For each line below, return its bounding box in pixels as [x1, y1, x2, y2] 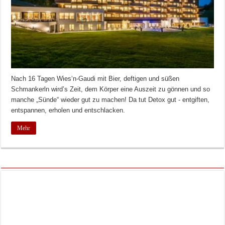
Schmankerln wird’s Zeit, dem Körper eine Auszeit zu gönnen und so [11, 85, 210, 93]
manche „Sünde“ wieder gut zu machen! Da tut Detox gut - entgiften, [11, 95, 210, 103]
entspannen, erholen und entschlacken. [11, 106, 126, 114]
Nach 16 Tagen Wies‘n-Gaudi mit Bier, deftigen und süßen [11, 74, 180, 82]
